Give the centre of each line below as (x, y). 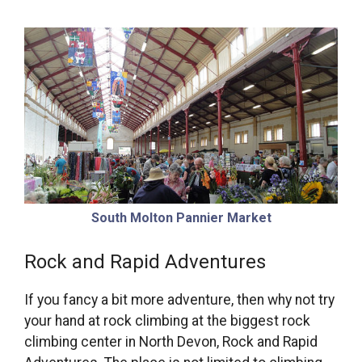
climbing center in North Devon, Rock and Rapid (171, 341)
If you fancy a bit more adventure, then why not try (179, 299)
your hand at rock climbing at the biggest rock (167, 320)
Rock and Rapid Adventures (145, 261)
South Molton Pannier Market (181, 218)
